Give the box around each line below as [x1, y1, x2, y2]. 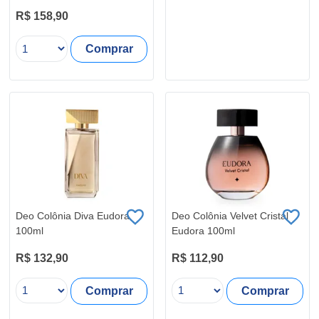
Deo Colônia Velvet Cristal [172, 209, 288, 221]
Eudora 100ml [172, 224, 235, 236]
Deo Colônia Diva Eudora [16, 209, 130, 221]
